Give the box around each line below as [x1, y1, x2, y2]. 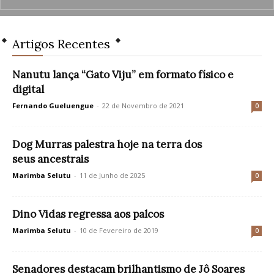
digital [12, 83, 44, 96]
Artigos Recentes [12, 36, 110, 51]
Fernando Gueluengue [12, 101, 94, 110]
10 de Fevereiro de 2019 [80, 226, 158, 235]
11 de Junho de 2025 [80, 171, 145, 180]
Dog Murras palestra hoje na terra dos [12, 138, 202, 151]
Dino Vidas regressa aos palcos [12, 207, 164, 221]
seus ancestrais [12, 152, 89, 166]
